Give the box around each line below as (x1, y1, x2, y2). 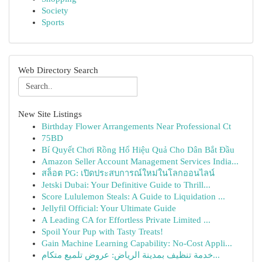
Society (42, 6, 68, 15)
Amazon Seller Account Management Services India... (42, 157, 239, 166)
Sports (42, 18, 64, 27)
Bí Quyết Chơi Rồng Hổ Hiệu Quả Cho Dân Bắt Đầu (42, 145, 235, 154)
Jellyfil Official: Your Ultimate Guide (42, 204, 176, 213)
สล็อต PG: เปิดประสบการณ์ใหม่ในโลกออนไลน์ (42, 168, 215, 178)
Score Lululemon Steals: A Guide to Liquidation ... (42, 192, 225, 201)
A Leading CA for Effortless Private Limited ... (42, 215, 211, 225)
